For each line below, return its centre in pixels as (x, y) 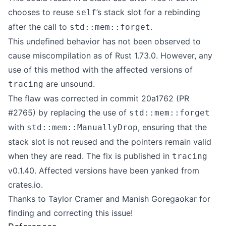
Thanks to (28, 199)
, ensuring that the (172, 127)
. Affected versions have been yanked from (117, 171)
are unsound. (69, 84)
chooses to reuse (42, 12)
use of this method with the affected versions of (100, 70)
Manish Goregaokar (159, 199)
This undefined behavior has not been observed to (104, 41)
